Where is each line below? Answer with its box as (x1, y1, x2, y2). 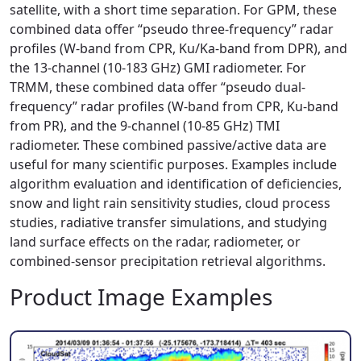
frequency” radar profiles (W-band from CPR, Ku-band (10, 98, 338, 115)
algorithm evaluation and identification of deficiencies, (10, 175, 342, 193)
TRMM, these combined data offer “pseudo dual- (10, 78, 305, 96)
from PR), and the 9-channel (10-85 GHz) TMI (10, 117, 280, 135)
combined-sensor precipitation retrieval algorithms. (10, 252, 326, 270)
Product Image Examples (10, 281, 272, 312)
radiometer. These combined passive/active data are (10, 136, 326, 154)
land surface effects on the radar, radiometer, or (10, 233, 301, 251)
